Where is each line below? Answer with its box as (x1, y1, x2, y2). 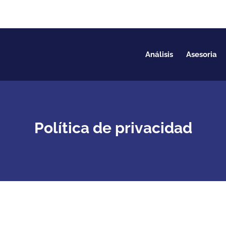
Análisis (145, 50, 173, 59)
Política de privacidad (34, 119, 192, 137)
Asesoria (186, 50, 217, 59)
